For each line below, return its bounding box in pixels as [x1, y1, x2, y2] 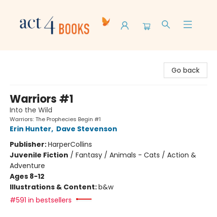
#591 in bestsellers [10, 195, 72, 205]
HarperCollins [48, 139, 92, 149]
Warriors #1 [10, 92, 73, 107]
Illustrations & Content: [10, 182, 98, 192]
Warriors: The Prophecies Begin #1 [10, 115, 101, 123]
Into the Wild [10, 105, 52, 115]
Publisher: [10, 139, 48, 149]
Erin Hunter [10, 124, 51, 134]
